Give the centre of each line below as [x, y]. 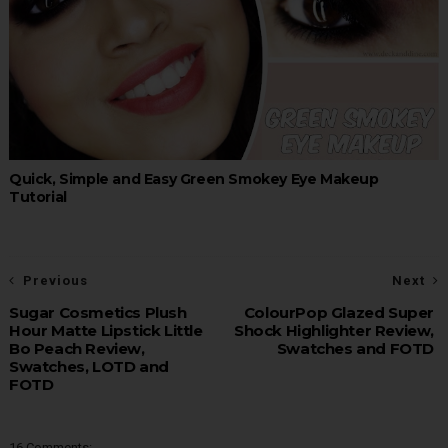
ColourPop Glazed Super [339, 313]
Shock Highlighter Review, [334, 331]
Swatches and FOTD [355, 349]
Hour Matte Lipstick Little [105, 331]
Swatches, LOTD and [88, 367]
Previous [55, 281]
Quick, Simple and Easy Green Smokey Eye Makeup [193, 179]
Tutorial [37, 197]
